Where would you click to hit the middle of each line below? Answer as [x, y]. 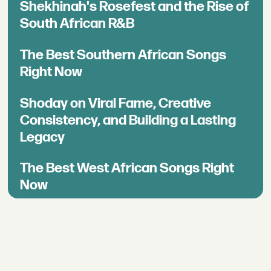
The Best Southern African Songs [123, 55]
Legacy [43, 137]
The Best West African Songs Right [127, 168]
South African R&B [77, 23]
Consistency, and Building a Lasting [128, 120]
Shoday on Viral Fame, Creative [116, 103]
